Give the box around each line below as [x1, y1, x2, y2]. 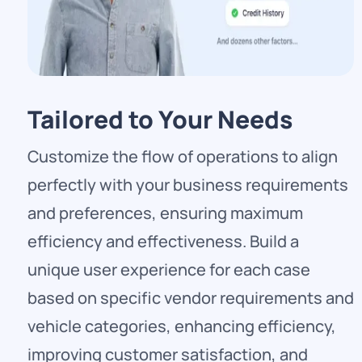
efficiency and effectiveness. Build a [27, 230, 299, 253]
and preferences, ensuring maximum [27, 202, 303, 225]
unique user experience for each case [27, 259, 310, 281]
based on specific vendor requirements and [27, 287, 354, 309]
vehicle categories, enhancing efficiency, [27, 315, 336, 338]
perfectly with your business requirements [27, 174, 348, 196]
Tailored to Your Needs [27, 103, 293, 137]
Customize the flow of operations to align [27, 145, 338, 168]
